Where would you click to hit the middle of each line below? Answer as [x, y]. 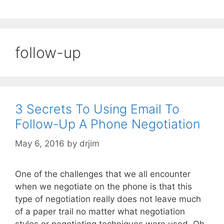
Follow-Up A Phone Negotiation [107, 124]
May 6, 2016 [40, 143]
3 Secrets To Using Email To [97, 109]
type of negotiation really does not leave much [108, 199]
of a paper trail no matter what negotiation [100, 211]
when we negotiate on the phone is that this [103, 186]
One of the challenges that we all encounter [103, 174]
